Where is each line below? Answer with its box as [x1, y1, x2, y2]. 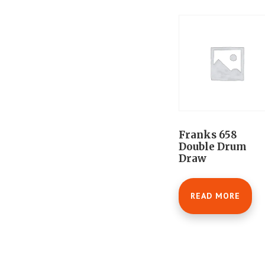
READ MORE [190, 190, 240, 201]
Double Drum [179, 140, 247, 154]
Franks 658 [179, 128, 237, 142]
